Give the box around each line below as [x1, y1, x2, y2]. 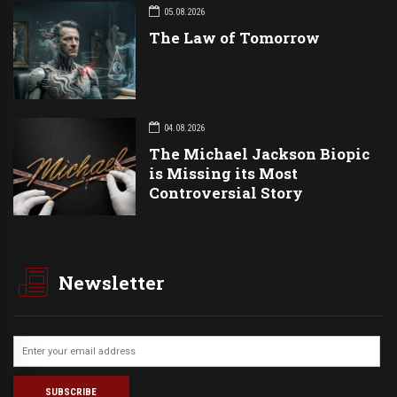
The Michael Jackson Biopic [148, 143, 370, 164]
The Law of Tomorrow [148, 27, 320, 48]
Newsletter [58, 269, 165, 295]
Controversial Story [148, 182, 303, 203]
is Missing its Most [148, 162, 298, 183]
